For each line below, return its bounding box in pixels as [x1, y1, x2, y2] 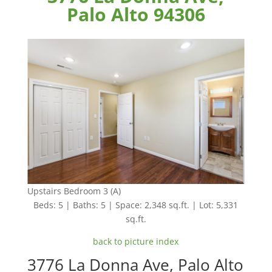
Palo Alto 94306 [66, 2, 205, 27]
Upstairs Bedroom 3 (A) [27, 185, 121, 197]
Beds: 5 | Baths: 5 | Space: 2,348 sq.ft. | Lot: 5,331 [33, 199, 239, 211]
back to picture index [93, 235, 179, 247]
